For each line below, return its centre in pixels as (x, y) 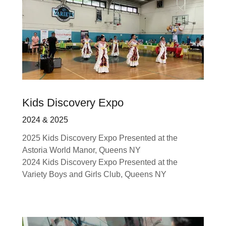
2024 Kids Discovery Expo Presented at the (100, 162)
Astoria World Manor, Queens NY (81, 150)
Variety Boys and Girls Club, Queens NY (94, 174)
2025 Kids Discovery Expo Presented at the (100, 138)
